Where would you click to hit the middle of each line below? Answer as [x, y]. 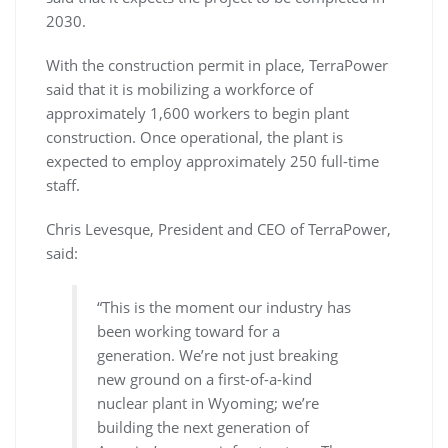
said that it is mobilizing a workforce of [179, 88]
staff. [63, 184]
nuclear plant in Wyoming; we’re [208, 402]
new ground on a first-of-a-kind [205, 378]
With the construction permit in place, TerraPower [217, 64]
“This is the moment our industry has [224, 306]
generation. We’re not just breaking [218, 354]
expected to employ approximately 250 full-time [212, 160]
